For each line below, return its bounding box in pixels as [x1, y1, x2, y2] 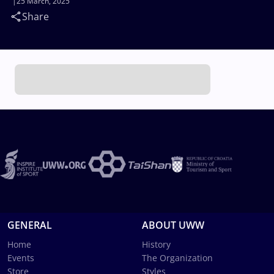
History [142, 238, 171, 250]
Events [7, 251, 34, 264]
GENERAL [7, 218, 52, 232]
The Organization [142, 251, 213, 264]
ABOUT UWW [142, 218, 204, 232]
